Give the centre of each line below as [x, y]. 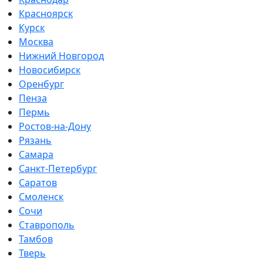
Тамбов [36, 239]
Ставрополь [47, 225]
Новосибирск [50, 70]
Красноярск [46, 14]
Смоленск [41, 197]
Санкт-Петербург [58, 169]
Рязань [35, 141]
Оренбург [41, 84]
